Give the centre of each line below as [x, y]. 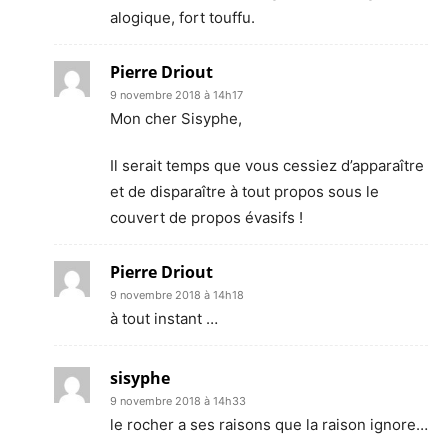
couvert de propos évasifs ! [206, 217]
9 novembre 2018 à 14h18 [177, 294]
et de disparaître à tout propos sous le [244, 191]
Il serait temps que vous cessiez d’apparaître [267, 165]
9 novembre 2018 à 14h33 [178, 400]
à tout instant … [164, 318]
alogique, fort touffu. [182, 17]
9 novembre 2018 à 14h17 [176, 94]
